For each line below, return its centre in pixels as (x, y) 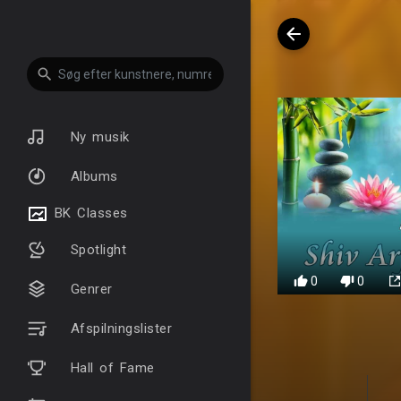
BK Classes (88, 213)
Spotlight (95, 250)
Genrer (89, 289)
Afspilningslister (118, 328)
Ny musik (97, 137)
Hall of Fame (110, 368)
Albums (91, 176)
